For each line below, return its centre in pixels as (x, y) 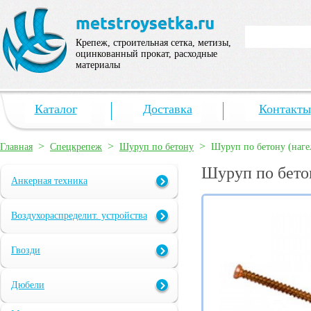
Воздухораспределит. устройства (79, 216)
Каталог (56, 109)
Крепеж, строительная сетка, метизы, (153, 43)
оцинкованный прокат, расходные (146, 54)
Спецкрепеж (76, 147)
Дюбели (28, 285)
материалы (98, 65)
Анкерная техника (49, 181)
